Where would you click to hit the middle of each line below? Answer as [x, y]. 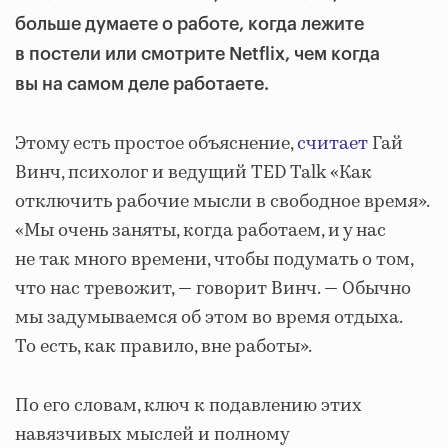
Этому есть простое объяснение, [156, 144]
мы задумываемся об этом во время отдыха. [208, 318]
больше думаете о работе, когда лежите [189, 24]
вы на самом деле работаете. [142, 84]
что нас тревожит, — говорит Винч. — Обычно [213, 289]
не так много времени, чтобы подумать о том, [214, 260]
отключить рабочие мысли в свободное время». [222, 202]
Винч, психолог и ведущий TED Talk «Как [193, 173]
